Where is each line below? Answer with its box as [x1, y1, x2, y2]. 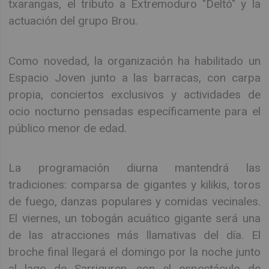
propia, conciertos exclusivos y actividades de [8, 87, 261, 101]
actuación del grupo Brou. [8, 14, 138, 28]
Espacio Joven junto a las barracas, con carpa [8, 70, 261, 85]
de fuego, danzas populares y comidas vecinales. [8, 194, 261, 208]
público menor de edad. [8, 121, 127, 135]
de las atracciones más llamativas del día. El [8, 228, 261, 242]
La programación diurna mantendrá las [8, 160, 261, 175]
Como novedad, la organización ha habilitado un [8, 53, 261, 68]
